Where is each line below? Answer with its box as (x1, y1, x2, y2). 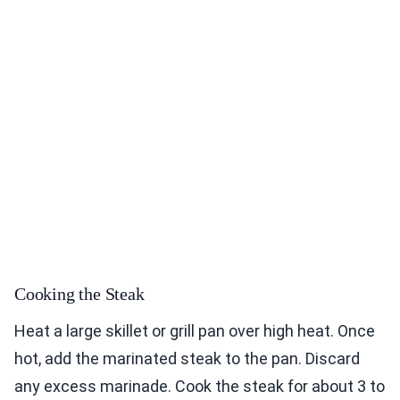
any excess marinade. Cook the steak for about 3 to (14, 377, 385, 396)
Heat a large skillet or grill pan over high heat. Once (14, 321, 375, 341)
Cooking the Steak (14, 284, 145, 304)
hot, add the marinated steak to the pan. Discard (14, 349, 360, 369)
